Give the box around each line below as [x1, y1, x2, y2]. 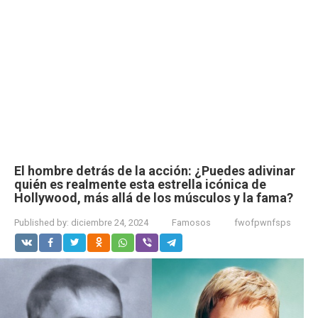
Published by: [14, 217, 69, 228]
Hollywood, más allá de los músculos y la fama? [14, 190, 293, 205]
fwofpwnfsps [234, 217, 291, 228]
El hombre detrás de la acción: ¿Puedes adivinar [14, 163, 295, 178]
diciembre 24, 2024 [71, 217, 148, 228]
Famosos [172, 217, 211, 228]
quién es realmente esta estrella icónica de [14, 177, 266, 192]
